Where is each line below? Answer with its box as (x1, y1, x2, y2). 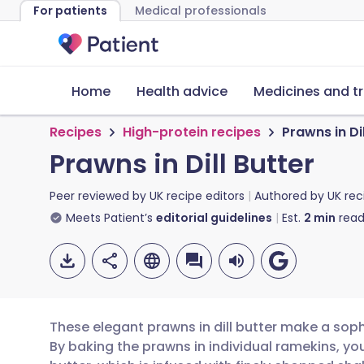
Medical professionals (135, 2, 266, 19)
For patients (33, 2, 107, 19)
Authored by (254, 188, 327, 204)
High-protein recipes (123, 123, 261, 141)
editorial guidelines (156, 210, 272, 226)
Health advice (136, 82, 227, 101)
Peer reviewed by (50, 188, 149, 204)
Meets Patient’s (66, 210, 153, 226)
